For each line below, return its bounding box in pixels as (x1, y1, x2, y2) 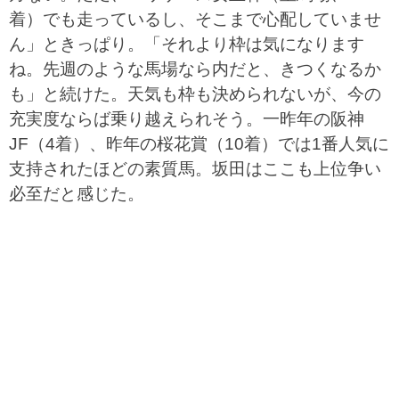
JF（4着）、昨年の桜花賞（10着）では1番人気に (9, 134, 389, 153)
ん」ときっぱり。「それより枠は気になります (9, 35, 364, 53)
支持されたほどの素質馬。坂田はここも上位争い (9, 159, 381, 178)
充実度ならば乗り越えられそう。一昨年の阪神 (9, 110, 364, 128)
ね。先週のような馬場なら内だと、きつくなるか (9, 60, 381, 78)
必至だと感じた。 (9, 184, 161, 203)
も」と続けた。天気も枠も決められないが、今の (9, 85, 381, 103)
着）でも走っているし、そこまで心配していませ (9, 10, 381, 28)
